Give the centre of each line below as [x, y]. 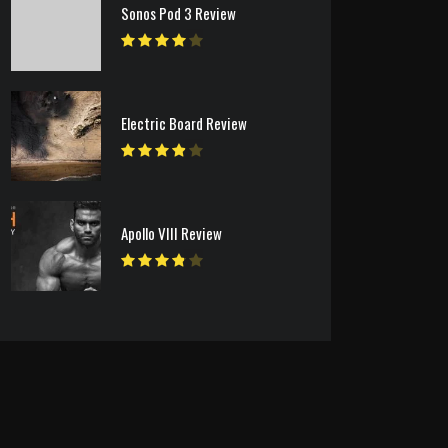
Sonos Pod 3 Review [178, 13]
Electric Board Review [184, 123]
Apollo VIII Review [171, 233]
